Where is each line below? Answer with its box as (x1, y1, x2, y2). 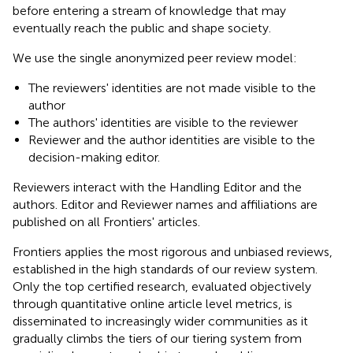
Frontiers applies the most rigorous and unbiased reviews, (13, 244, 333, 260)
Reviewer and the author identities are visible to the (28, 132, 315, 148)
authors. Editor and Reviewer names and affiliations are (13, 197, 318, 213)
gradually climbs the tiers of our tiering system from (13, 331, 302, 347)
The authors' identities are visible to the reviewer (28, 115, 298, 131)
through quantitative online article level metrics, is (13, 296, 292, 312)
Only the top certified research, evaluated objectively (13, 279, 311, 295)
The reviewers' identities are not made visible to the (28, 80, 316, 96)
